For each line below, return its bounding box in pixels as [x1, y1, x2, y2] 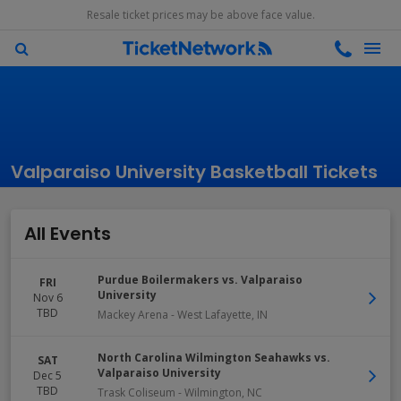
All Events [24, 221, 111, 246]
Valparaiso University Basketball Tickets [11, 159, 378, 184]
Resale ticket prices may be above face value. [86, 7, 315, 22]
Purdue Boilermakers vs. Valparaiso [98, 272, 303, 287]
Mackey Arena [98, 307, 168, 322]
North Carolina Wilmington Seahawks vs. [98, 350, 330, 365]
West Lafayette [177, 307, 252, 322]
